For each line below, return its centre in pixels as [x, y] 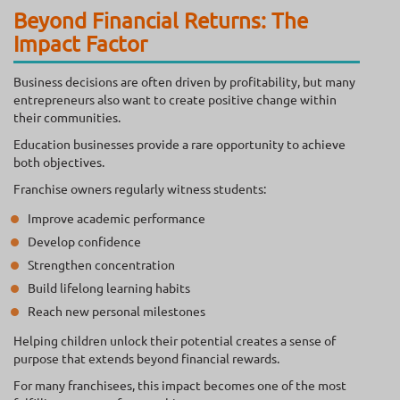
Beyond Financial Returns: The [161, 20]
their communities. [67, 117]
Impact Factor [80, 43]
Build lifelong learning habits [109, 287]
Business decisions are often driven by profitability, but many [184, 81]
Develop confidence [84, 241]
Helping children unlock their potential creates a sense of [175, 340]
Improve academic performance [117, 217]
